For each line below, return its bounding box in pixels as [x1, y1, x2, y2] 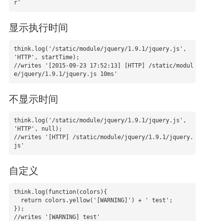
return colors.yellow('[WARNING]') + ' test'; [13, 197, 21, 204]
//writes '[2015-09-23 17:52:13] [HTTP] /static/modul [13, 62, 193, 69]
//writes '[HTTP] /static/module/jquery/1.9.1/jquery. [13, 134, 193, 141]
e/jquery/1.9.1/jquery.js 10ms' [13, 71, 117, 77]
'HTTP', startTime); [13, 54, 79, 61]
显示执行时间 [8, 20, 68, 34]
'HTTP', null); [13, 125, 62, 132]
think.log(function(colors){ [13, 188, 107, 195]
